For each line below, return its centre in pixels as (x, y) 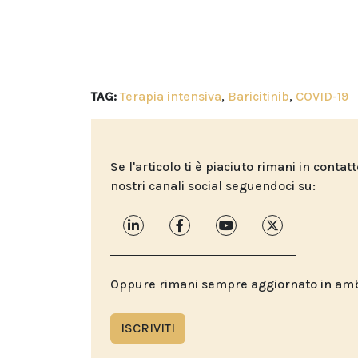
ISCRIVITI (148, 328)
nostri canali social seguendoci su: (213, 186)
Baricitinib (259, 97)
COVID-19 (322, 97)
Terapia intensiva (171, 97)
